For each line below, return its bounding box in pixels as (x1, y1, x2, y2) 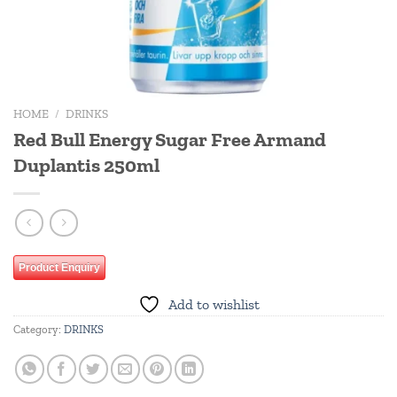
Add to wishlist (167, 296, 260, 314)
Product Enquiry (19, 261, 100, 275)
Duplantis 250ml (13, 152, 160, 177)
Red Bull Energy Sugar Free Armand (13, 127, 326, 152)
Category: (13, 323, 64, 337)
